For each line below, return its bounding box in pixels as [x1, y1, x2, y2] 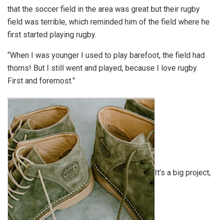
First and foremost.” [7, 76, 75, 86]
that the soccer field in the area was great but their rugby [7, 4, 200, 14]
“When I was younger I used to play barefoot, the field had [7, 51, 205, 60]
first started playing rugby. [7, 30, 96, 40]
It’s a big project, [155, 168, 211, 178]
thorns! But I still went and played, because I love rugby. [7, 63, 198, 73]
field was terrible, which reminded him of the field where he [7, 17, 210, 27]
